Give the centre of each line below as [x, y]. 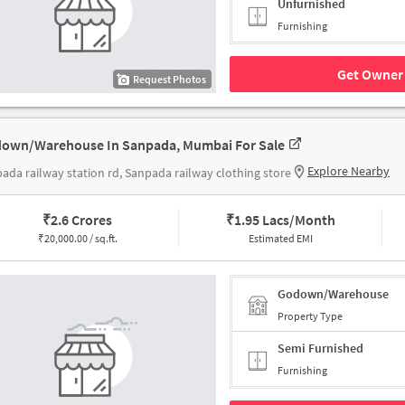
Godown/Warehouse [333, 293]
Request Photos [170, 80]
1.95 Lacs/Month [284, 220]
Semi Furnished [320, 348]
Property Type [310, 316]
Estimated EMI [280, 239]
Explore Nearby [348, 171]
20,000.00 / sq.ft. [80, 239]
